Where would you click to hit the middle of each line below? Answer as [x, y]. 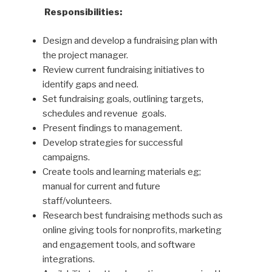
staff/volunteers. [77, 201]
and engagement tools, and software [119, 244]
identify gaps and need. [90, 84]
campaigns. [66, 157]
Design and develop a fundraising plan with [130, 40]
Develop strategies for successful [112, 142]
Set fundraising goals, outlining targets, [123, 99]
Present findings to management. [113, 128]
